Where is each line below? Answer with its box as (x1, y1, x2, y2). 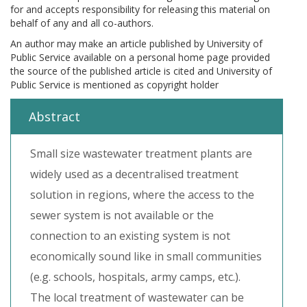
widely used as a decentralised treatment (30, 167, 238, 182)
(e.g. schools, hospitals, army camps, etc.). (30, 269, 241, 284)
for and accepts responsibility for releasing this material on (10, 3, 270, 16)
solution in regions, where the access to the (30, 187, 254, 202)
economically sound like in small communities (30, 249, 262, 264)
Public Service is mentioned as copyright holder (10, 78, 219, 91)
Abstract (29, 108, 80, 125)
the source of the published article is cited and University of (10, 64, 272, 77)
